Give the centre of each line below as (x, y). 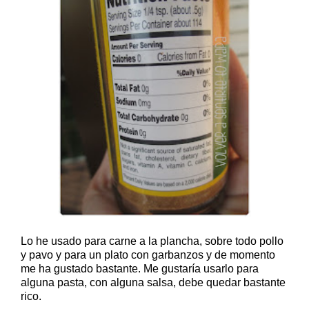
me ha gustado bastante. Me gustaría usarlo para (140, 268)
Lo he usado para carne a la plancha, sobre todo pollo (152, 241)
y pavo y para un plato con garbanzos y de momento (148, 255)
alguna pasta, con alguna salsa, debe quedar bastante (153, 282)
